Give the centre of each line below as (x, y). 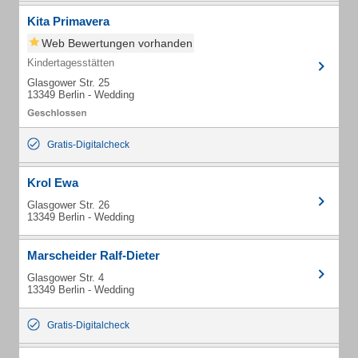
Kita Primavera (68, 21)
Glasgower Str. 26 (68, 205)
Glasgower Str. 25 (68, 83)
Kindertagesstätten (71, 63)
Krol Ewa (53, 183)
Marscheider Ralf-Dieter (93, 255)
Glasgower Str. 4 (66, 278)
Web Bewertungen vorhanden (117, 43)
